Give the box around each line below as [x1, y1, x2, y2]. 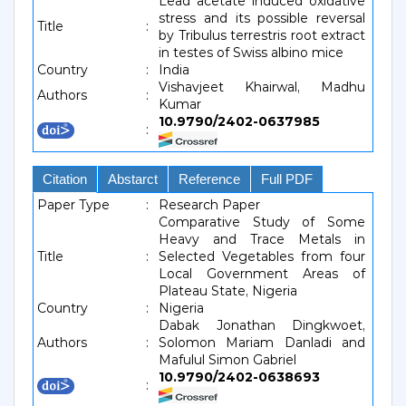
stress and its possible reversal [159, 10, 365, 26]
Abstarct [108, 171, 158, 187]
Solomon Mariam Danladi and [159, 334, 365, 351]
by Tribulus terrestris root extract [159, 27, 365, 43]
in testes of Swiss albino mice [159, 44, 343, 61]
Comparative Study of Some [159, 214, 365, 230]
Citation [43, 171, 87, 187]
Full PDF [261, 171, 313, 187]
